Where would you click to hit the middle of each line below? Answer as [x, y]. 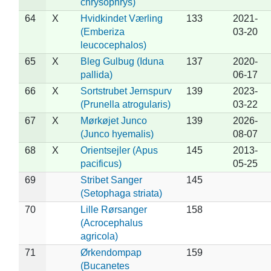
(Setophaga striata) [121, 193]
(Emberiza [102, 31]
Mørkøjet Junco [113, 120]
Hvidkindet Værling [121, 18]
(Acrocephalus [111, 223]
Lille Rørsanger [113, 209]
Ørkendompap [111, 252]
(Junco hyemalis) [117, 134]
